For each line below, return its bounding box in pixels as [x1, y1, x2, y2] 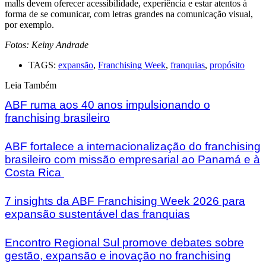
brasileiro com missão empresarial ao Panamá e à [5, 153, 260, 166]
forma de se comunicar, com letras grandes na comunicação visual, [5, 9, 253, 20]
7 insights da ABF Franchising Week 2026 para [5, 194, 245, 207]
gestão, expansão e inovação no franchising [5, 249, 231, 262]
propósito [210, 60, 245, 71]
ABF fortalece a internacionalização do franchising [5, 140, 261, 153]
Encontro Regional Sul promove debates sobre [5, 236, 244, 249]
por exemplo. [5, 20, 54, 30]
